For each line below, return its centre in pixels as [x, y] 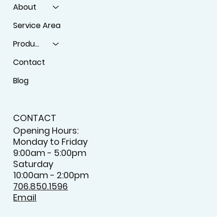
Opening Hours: [46, 131]
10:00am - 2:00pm [51, 175]
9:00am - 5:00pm [50, 153]
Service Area [37, 25]
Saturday [33, 164]
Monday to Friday [51, 142]
